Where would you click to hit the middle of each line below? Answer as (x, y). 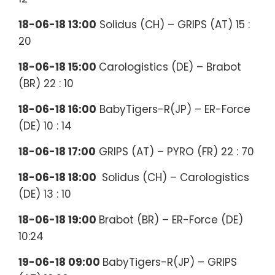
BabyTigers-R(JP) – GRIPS (170, 262)
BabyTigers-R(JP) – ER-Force (173, 110)
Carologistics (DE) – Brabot (170, 67)
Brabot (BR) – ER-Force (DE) (171, 220)
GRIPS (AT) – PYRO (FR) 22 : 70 (175, 152)
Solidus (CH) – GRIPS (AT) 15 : (173, 25)
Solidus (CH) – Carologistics (174, 178)
